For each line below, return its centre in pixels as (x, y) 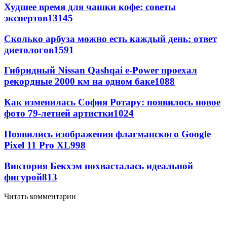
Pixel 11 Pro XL (37, 145)
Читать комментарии (40, 197)
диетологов (29, 50)
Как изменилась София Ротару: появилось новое (112, 102)
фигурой (23, 177)
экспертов (26, 18)
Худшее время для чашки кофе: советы (90, 7)
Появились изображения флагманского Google (107, 134)
